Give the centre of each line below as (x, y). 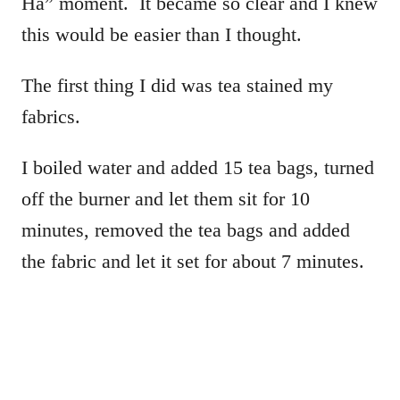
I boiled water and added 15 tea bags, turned (198, 167)
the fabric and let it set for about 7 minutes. (193, 261)
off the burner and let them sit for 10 (166, 198)
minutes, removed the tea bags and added (186, 229)
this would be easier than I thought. (162, 34)
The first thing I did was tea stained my (177, 85)
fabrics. (51, 116)
